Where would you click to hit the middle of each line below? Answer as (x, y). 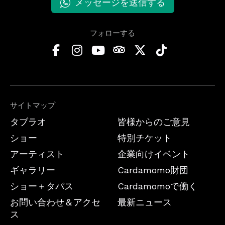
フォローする (113, 33)
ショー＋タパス (42, 186)
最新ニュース (145, 202)
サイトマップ (33, 106)
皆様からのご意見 (154, 122)
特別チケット (145, 138)
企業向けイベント (154, 154)
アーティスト (37, 154)
